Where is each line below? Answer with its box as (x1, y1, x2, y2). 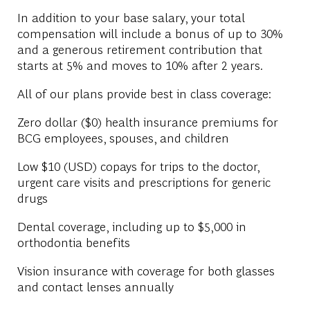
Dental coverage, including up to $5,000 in (17, 217, 246, 234)
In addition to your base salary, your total (17, 8, 245, 25)
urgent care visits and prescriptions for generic (17, 173, 271, 190)
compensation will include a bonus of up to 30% (17, 24, 283, 41)
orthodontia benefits (17, 233, 130, 250)
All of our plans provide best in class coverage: (17, 84, 271, 101)
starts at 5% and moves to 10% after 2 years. (17, 56, 263, 73)
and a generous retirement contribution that (17, 40, 262, 57)
